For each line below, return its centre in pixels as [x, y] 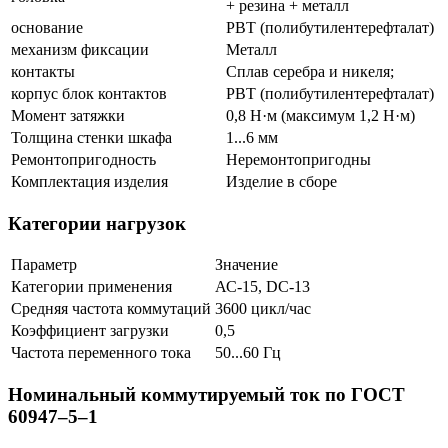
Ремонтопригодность [83, 159]
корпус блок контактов [89, 93]
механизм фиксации [80, 49]
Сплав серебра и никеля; [310, 71]
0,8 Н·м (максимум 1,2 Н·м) [320, 115]
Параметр [44, 265]
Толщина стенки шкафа [91, 137]
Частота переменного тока [101, 353]
